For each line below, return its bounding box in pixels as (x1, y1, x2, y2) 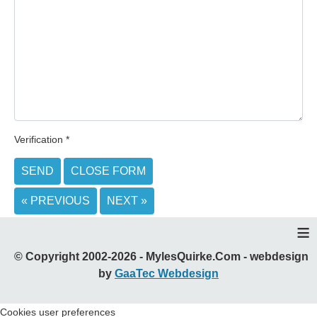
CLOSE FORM (71, 165, 146, 178)
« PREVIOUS (21, 195, 90, 207)
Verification (14, 134, 63, 146)
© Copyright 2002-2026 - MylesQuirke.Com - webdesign (8, 250, 309, 263)
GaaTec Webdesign (115, 267, 219, 280)
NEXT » (107, 195, 147, 207)
